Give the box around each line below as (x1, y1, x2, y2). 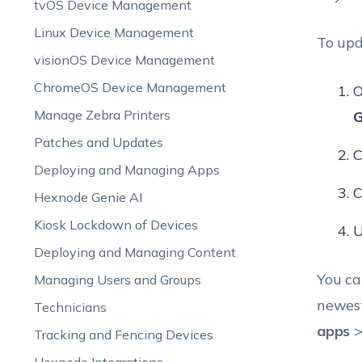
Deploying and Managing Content (33, 244, 236, 260)
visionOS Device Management (33, 52, 215, 68)
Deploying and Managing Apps (33, 162, 220, 178)
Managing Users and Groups (33, 271, 201, 288)
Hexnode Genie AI (33, 189, 142, 205)
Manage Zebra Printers (33, 107, 170, 123)
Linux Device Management (33, 24, 194, 40)
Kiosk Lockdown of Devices (33, 217, 198, 233)
